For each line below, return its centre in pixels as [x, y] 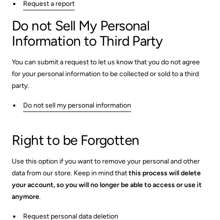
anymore [26, 197]
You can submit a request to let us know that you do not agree [106, 62]
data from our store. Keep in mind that [70, 173]
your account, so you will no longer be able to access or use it [107, 185]
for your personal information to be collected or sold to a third [105, 74]
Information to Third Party [87, 41]
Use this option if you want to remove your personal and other [106, 161]
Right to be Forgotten [76, 140]
